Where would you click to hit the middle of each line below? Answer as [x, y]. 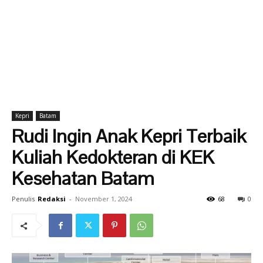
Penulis [23, 199]
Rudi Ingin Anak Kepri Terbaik [129, 136]
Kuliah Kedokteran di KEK [113, 157]
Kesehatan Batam [83, 178]
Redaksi [52, 199]
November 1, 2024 [104, 199]
